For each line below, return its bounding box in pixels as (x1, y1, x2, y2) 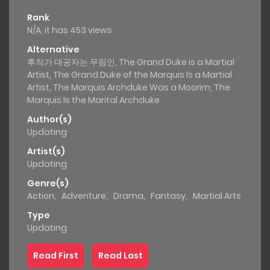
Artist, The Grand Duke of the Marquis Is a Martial (27, 69, 232, 81)
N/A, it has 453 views (27, 24, 112, 37)
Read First (33, 250, 78, 262)
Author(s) (27, 113, 72, 126)
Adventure (61, 190, 106, 202)
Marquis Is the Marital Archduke (27, 94, 160, 107)
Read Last (98, 250, 143, 262)
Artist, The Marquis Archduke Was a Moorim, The (27, 81, 230, 94)
